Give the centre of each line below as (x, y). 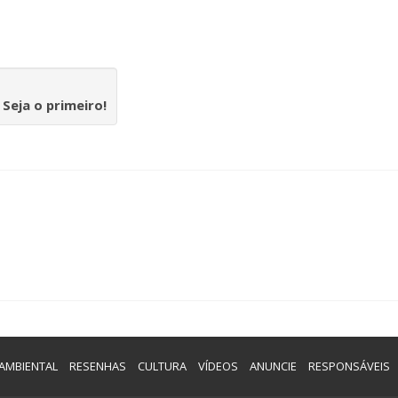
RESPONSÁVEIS (349, 366)
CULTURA (162, 366)
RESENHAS (97, 366)
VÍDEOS (218, 366)
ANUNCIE (273, 366)
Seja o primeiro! (55, 105)
